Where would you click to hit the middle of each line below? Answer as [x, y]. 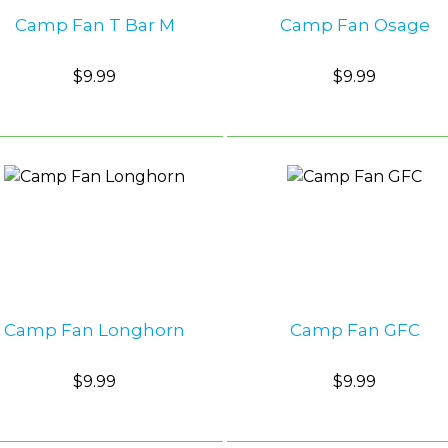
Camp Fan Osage [354, 24]
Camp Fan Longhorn [95, 329]
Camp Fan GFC [354, 329]
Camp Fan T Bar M [94, 24]
